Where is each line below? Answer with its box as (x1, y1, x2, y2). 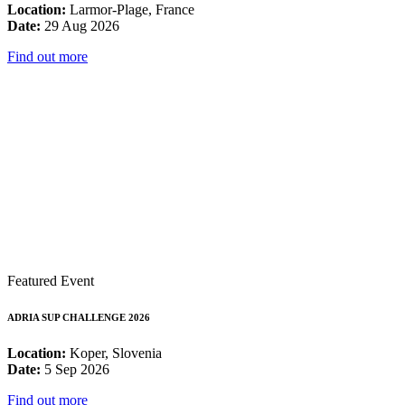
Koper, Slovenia (66, 344, 162, 361)
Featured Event (7, 272, 94, 288)
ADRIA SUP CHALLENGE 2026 (7, 311, 150, 323)
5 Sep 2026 (41, 361, 109, 377)
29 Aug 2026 (41, 17, 119, 33)
